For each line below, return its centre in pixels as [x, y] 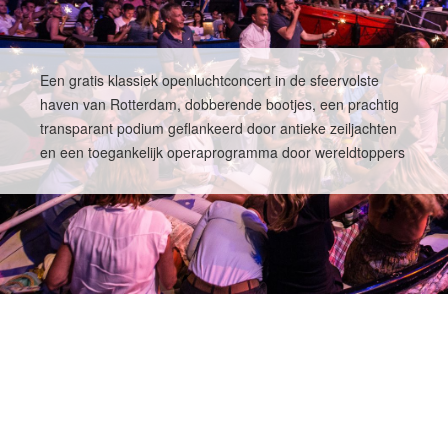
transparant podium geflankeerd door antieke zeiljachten [218, 128]
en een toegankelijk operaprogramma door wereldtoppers [222, 152]
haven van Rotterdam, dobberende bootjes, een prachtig [219, 104]
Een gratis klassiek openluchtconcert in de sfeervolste [209, 80]
